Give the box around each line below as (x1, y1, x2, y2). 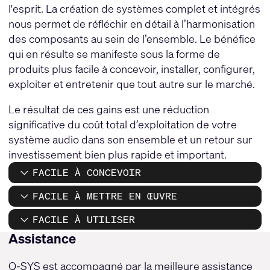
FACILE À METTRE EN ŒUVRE (32, 189, 177, 203)
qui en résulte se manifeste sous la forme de (8, 46, 220, 61)
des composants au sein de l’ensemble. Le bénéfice (8, 31, 256, 46)
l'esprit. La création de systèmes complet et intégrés (8, 1, 260, 16)
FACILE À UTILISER (32, 213, 135, 227)
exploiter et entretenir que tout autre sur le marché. (8, 77, 255, 92)
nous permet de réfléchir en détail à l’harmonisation (8, 16, 255, 31)
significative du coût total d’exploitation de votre (8, 117, 237, 132)
